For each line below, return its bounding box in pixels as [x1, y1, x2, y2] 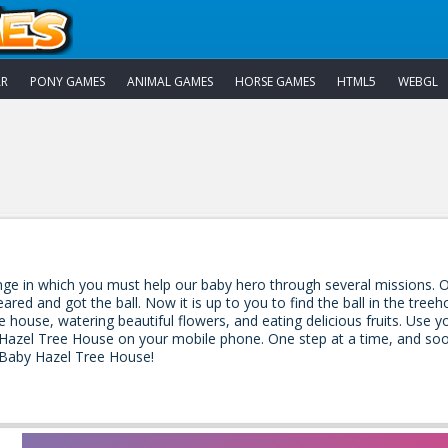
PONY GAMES [30, 73, 105, 90]
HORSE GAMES [235, 73, 315, 90]
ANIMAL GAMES [127, 73, 213, 90]
